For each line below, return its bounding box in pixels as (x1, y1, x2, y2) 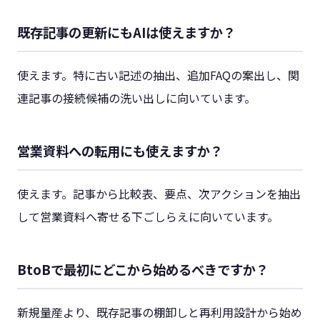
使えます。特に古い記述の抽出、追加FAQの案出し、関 (17, 66, 299, 84)
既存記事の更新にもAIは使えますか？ (17, 23, 236, 42)
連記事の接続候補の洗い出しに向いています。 (17, 89, 256, 107)
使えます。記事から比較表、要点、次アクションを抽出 (17, 185, 301, 203)
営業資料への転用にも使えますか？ (17, 141, 223, 161)
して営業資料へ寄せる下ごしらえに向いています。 (17, 208, 279, 226)
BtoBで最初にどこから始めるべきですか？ (17, 260, 269, 279)
